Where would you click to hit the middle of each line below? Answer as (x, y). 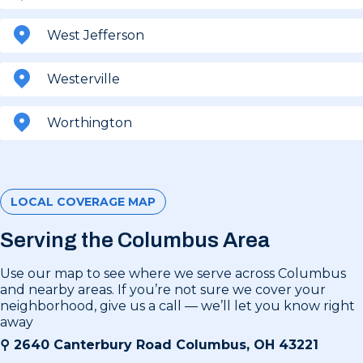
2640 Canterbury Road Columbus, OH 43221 (166, 344)
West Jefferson (96, 35)
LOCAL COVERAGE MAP (83, 201)
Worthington (90, 122)
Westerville (83, 79)
